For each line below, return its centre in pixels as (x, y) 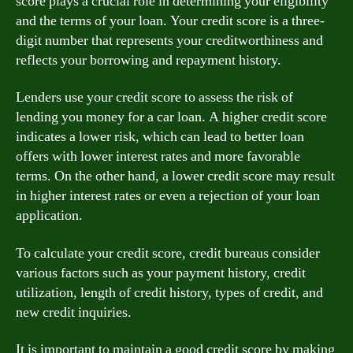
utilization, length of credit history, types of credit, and (169, 292)
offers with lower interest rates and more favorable (158, 156)
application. (49, 216)
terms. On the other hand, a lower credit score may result (175, 176)
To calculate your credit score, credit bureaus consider (168, 253)
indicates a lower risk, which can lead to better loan (160, 137)
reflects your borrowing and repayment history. (149, 60)
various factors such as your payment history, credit (161, 273)
